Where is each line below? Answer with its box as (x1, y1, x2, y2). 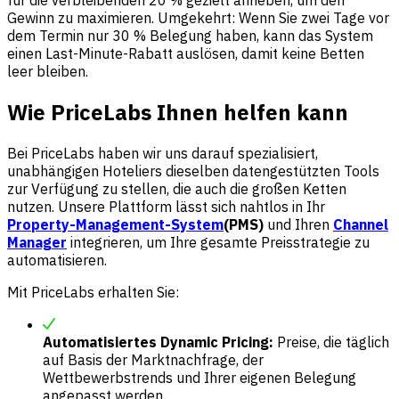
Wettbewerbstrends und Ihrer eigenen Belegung (43, 368, 356, 387)
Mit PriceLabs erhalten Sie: (7, 282, 179, 301)
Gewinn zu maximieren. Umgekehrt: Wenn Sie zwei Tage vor (7, 9, 389, 28)
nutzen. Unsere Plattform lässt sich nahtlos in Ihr (7, 197, 325, 216)
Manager (7, 232, 67, 251)
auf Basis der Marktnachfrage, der (43, 350, 264, 369)
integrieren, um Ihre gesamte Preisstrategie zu (67, 232, 370, 251)
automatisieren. (7, 250, 107, 269)
